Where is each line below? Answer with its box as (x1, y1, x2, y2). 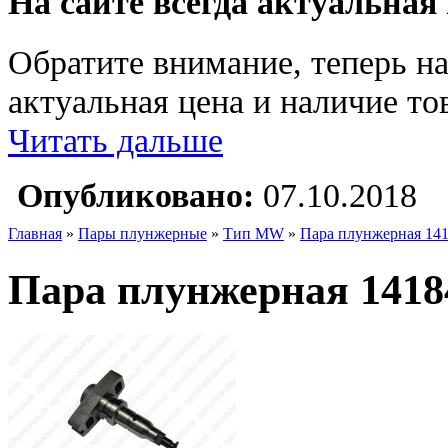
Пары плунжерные (78, 225, 207, 243)
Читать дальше (8, 121, 223, 160)
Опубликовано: (17, 176, 254, 215)
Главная (8, 225, 62, 243)
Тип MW (223, 225, 284, 243)
